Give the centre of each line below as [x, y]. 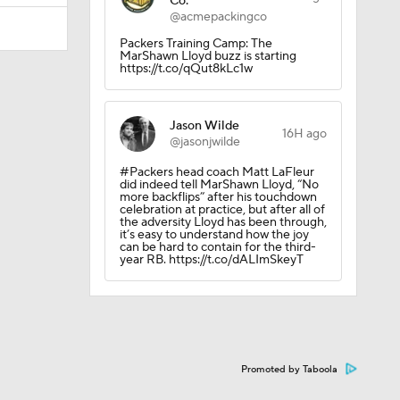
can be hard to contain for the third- [217, 247]
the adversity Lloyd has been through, [223, 222]
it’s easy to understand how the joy [214, 235]
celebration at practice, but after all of [222, 210]
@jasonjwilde [204, 142]
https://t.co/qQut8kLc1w [186, 69]
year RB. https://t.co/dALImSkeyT [211, 260]
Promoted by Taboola [289, 370]
